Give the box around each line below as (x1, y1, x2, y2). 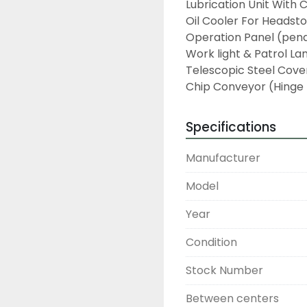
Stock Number (186, 262, 263, 278)
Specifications (186, 118, 276, 136)
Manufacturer (186, 150, 260, 166)
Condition (186, 234, 237, 250)
